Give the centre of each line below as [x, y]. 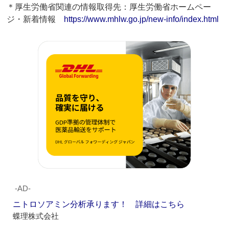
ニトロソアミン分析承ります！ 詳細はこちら [99, 204]
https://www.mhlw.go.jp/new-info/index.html [142, 19]
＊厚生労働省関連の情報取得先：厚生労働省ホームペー [109, 7]
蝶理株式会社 [36, 216]
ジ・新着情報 [36, 19]
